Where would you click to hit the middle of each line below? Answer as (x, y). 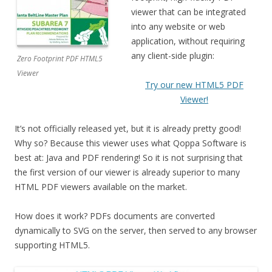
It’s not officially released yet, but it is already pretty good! (128, 128)
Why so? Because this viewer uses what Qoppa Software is (131, 143)
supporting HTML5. (52, 245)
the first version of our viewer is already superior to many (127, 172)
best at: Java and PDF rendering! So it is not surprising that (129, 158)
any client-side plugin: (173, 56)
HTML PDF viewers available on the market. (101, 187)
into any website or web (178, 26)
